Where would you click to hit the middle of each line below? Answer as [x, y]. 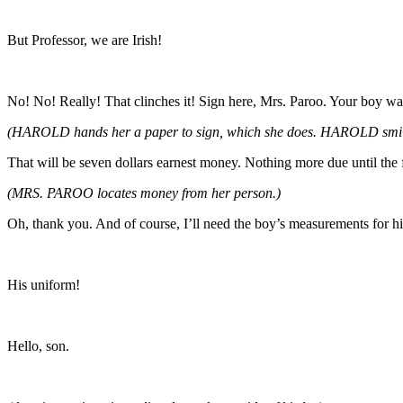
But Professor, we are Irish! [85, 40]
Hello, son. [38, 345]
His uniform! [44, 284]
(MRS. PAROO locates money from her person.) [144, 193]
